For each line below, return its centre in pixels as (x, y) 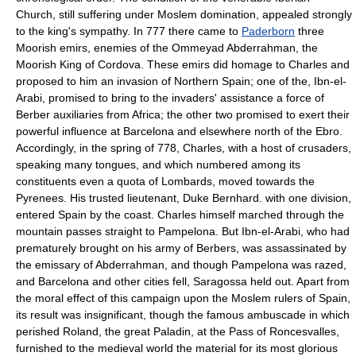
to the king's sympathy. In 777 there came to (129, 31)
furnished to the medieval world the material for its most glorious (177, 348)
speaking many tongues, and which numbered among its (158, 164)
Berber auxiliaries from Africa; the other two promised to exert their (183, 114)
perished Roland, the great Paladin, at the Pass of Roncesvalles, (178, 331)
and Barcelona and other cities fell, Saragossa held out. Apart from (183, 281)
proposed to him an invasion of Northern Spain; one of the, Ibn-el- (181, 81)
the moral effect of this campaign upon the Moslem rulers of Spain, (183, 298)
